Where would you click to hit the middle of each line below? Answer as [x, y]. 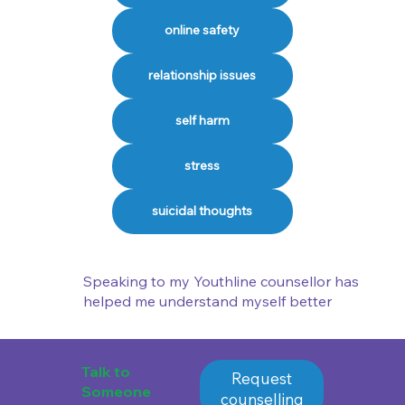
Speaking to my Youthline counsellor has [221, 282]
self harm [202, 121]
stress [202, 166]
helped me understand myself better [207, 301]
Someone [116, 391]
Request [262, 379]
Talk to [105, 371]
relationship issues [202, 75]
